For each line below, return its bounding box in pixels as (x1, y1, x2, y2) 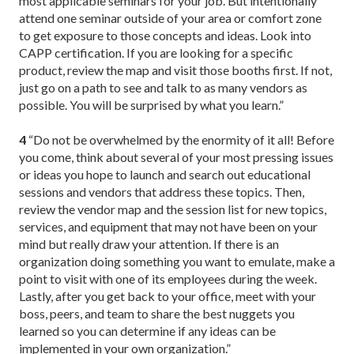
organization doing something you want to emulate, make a (19, 253, 335, 269)
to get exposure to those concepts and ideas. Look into (19, 27, 311, 43)
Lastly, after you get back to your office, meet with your (19, 288, 316, 303)
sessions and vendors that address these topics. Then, (19, 183, 304, 199)
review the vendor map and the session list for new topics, (19, 201, 326, 217)
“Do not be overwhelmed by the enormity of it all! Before (26, 131, 334, 147)
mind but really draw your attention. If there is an (19, 235, 279, 251)
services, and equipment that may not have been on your (19, 218, 318, 234)
